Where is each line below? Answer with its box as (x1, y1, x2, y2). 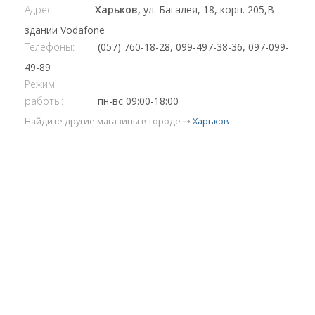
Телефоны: (25, 40, 75, 54)
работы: (25, 94, 63, 108)
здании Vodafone (25, 23, 105, 37)
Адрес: (25, 3, 54, 17)
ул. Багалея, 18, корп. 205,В (143, 3, 274, 17)
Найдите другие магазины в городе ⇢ (25, 115, 193, 128)
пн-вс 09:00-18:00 (95, 94, 179, 108)
